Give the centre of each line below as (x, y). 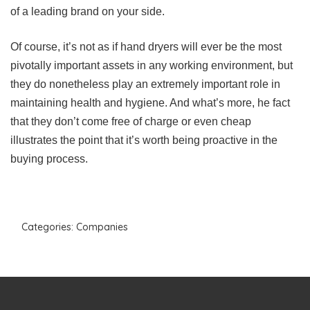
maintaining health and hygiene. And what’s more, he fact (150, 102)
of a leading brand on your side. (88, 11)
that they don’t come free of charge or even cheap (131, 121)
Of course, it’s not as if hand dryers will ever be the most (146, 46)
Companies (102, 227)
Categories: (49, 227)
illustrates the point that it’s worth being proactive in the (144, 140)
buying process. (49, 158)
